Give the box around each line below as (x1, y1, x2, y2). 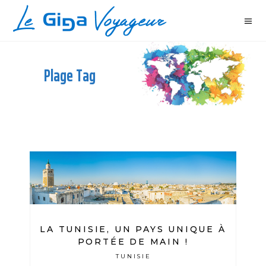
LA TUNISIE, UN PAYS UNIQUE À (40, 224, 226, 235)
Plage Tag (44, 63, 96, 88)
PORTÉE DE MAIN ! (77, 236, 189, 248)
